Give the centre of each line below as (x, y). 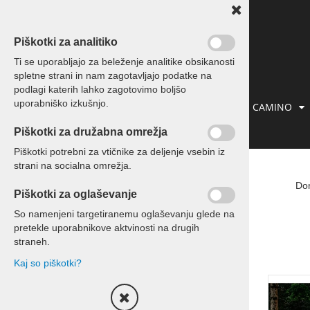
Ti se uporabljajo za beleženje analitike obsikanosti (124, 62)
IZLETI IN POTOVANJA (115, 107)
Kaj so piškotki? (48, 263)
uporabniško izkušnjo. (61, 103)
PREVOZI (208, 107)
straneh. (32, 241)
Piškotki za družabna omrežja (91, 132)
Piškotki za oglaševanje (75, 194)
